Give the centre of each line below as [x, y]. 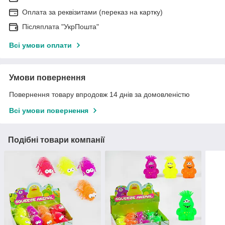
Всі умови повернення [49, 111]
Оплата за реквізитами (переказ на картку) [92, 12]
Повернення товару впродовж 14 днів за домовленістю [99, 95]
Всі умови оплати [40, 45]
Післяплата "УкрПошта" [61, 27]
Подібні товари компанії [57, 140]
